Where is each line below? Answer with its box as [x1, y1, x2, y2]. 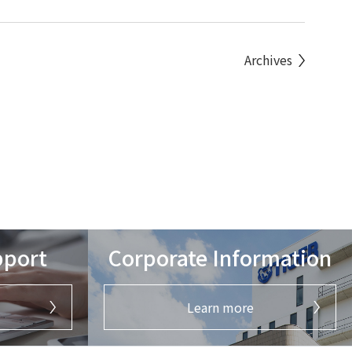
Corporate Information [108, 242, 332, 273]
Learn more [186, 297, 254, 317]
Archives [244, 50, 292, 69]
